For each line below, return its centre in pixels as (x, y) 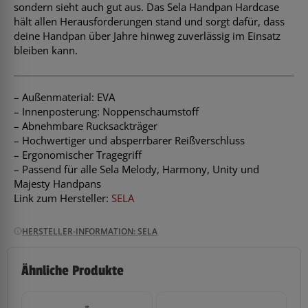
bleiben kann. (46, 51)
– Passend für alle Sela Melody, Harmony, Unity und (136, 169)
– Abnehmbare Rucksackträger (86, 125)
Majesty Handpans (57, 183)
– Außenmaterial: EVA (64, 97)
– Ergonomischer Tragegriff (78, 154)
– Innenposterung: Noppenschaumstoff (106, 111)
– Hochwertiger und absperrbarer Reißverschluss (129, 140)
